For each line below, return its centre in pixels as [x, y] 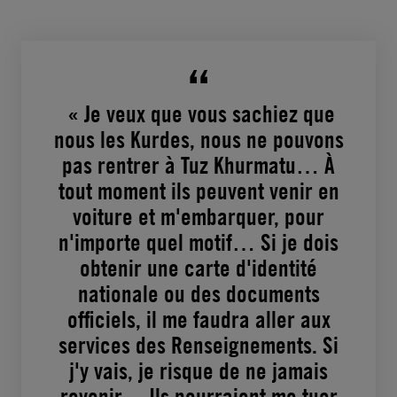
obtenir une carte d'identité [198, 269]
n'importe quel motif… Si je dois [198, 243]
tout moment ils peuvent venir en [198, 191]
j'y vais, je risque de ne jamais [198, 371]
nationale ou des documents [198, 294]
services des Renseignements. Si [198, 346]
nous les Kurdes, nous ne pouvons [198, 140]
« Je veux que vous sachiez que [198, 114]
